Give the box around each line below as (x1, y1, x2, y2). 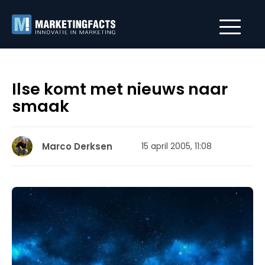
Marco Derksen (42, 140, 112, 153)
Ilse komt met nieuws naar (12, 78, 228, 100)
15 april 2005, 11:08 (141, 140, 212, 152)
